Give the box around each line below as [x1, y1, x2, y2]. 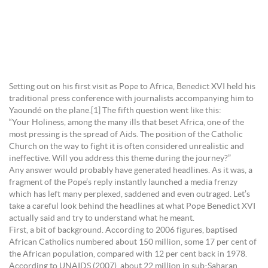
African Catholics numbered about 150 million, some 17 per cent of [9, 237, 257, 246]
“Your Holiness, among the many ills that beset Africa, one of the [9, 118, 244, 127]
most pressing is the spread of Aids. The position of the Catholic [9, 130, 243, 139]
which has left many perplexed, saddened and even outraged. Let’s [9, 190, 250, 199]
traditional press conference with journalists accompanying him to [9, 94, 254, 103]
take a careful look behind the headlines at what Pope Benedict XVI [9, 202, 255, 211]
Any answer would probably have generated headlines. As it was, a [9, 166, 252, 175]
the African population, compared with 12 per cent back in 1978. [9, 249, 247, 258]
